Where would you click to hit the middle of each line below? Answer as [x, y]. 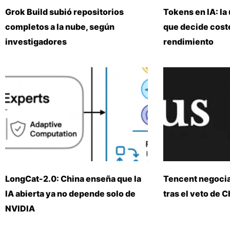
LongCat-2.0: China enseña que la [73, 178]
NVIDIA [20, 208]
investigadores [36, 41]
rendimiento [188, 41]
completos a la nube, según [60, 26]
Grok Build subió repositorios [64, 12]
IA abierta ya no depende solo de [70, 193]
